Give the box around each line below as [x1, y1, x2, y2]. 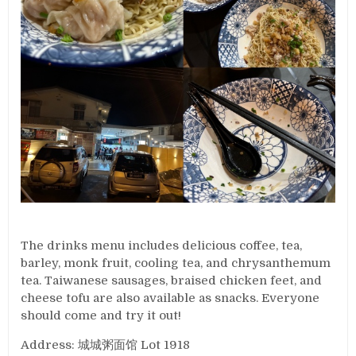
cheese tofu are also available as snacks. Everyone [21, 291, 320, 306]
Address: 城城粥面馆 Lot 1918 [21, 338, 191, 353]
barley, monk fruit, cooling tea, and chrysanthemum [21, 256, 331, 271]
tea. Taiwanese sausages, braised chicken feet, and [21, 273, 323, 288]
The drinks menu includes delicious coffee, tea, [21, 238, 303, 253]
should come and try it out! [21, 308, 182, 323]
